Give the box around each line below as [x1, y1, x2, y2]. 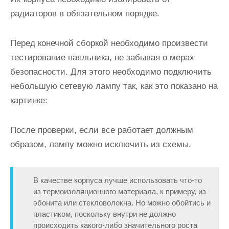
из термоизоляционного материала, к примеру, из [33, 187, 206, 196]
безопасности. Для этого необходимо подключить [10, 67, 212, 77]
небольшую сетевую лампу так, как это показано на [10, 81, 218, 91]
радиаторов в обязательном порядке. [10, 9, 159, 18]
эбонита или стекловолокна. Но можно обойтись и [33, 198, 211, 207]
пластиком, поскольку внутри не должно [33, 210, 176, 218]
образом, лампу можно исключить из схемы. [10, 140, 191, 149]
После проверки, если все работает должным [10, 125, 193, 135]
